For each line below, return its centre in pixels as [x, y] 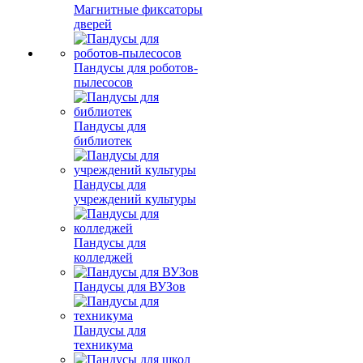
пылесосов [103, 82]
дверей [93, 24]
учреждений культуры [135, 199]
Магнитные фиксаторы [138, 9]
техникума [103, 345]
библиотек [103, 141]
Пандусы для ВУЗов [130, 286]
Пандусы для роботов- [136, 68]
